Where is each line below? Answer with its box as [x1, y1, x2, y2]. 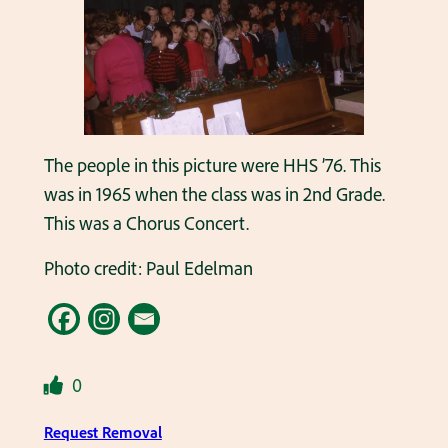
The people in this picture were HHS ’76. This [43, 153, 381, 178]
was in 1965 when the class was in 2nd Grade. [43, 182, 385, 207]
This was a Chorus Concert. [43, 211, 249, 236]
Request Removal [43, 422, 162, 443]
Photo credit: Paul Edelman [43, 256, 253, 281]
